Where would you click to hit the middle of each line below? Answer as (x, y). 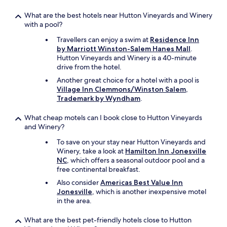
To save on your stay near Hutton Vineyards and (131, 142)
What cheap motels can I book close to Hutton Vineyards (113, 118)
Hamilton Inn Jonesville (166, 151)
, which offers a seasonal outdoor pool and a (136, 160)
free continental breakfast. (99, 169)
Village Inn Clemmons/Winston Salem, (122, 89)
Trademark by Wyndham (99, 98)
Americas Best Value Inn (142, 182)
